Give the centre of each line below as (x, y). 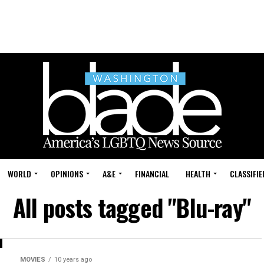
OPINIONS (67, 174)
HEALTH (198, 174)
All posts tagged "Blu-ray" (132, 207)
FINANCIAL (152, 174)
